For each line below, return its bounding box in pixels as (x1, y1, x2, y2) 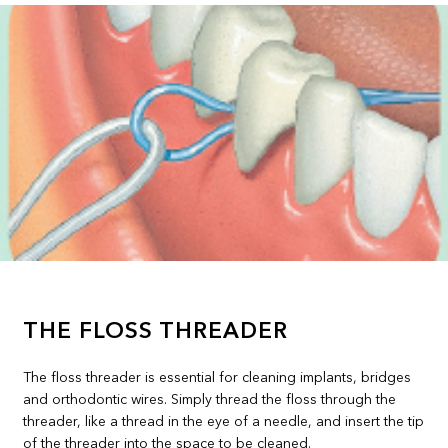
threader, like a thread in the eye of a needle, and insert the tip (23, 415, 425, 430)
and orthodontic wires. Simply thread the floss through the (23, 393, 397, 408)
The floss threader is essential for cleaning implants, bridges (23, 371, 412, 386)
